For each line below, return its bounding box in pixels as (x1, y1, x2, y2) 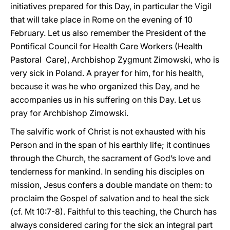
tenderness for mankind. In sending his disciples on (10, 166, 204, 177)
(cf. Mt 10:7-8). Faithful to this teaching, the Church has (10, 206, 217, 217)
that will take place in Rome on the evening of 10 (10, 14, 193, 25)
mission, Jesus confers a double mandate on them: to (10, 180, 213, 190)
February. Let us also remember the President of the (10, 28, 206, 38)
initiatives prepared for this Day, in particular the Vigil (10, 1, 212, 11)
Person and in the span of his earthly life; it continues (10, 140, 210, 150)
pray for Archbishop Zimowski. (10, 108, 128, 118)
